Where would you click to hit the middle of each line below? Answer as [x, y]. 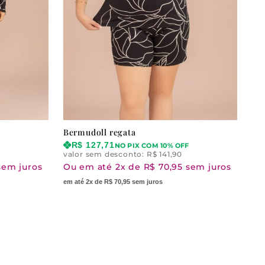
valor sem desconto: [105, 154]
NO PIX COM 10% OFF [152, 146]
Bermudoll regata [99, 132]
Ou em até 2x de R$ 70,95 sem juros [147, 167]
